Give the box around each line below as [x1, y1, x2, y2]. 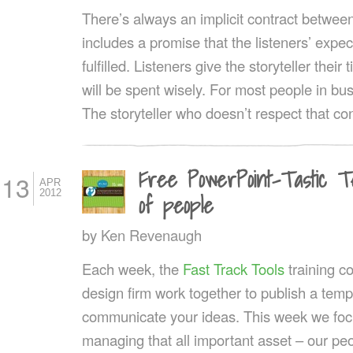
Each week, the [81, 258, 183, 279]
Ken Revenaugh [100, 224, 202, 245]
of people [138, 187, 214, 223]
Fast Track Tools [182, 258, 284, 279]
